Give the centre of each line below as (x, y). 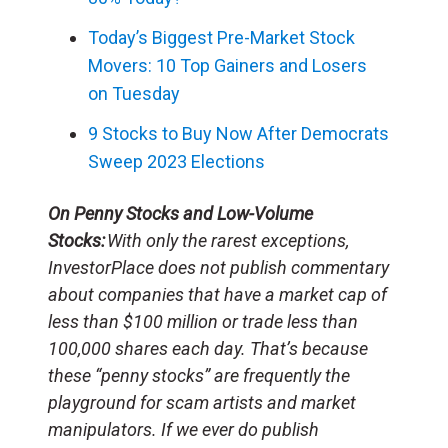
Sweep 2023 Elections (176, 161)
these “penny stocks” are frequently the (199, 375)
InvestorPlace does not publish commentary (218, 267)
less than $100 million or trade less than (203, 321)
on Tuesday (134, 93)
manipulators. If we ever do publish (183, 429)
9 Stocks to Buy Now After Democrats (238, 133)
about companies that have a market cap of (217, 294)
